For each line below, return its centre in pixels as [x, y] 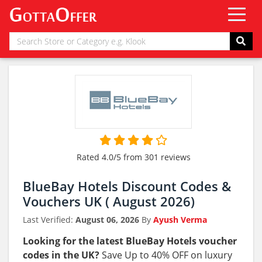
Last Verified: [49, 220]
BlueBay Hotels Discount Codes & [127, 186]
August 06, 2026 [107, 220]
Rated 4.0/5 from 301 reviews [133, 157]
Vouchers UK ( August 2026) [109, 201]
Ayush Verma [180, 220]
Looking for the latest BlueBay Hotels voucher [130, 241]
